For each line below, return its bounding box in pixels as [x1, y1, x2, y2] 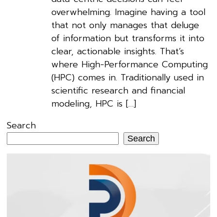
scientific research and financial [51, 83, 186, 97]
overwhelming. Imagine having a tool [51, 5, 206, 19]
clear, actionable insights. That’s [51, 44, 185, 58]
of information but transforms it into [51, 31, 205, 45]
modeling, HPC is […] [51, 96, 137, 110]
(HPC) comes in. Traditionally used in [51, 70, 204, 84]
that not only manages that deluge [51, 18, 200, 32]
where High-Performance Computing [51, 57, 208, 71]
